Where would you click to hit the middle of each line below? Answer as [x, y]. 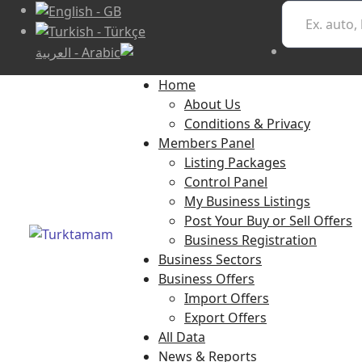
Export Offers [225, 318]
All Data [182, 337]
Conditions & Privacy [247, 124]
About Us [213, 105]
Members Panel [206, 143]
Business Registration [250, 240]
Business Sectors [210, 260]
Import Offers [227, 299]
